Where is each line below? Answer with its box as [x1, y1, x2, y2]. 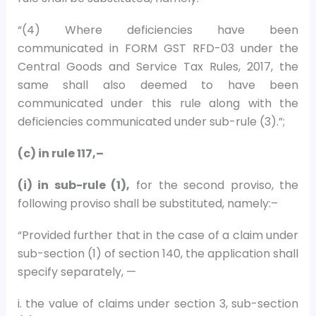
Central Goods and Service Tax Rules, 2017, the [17, 58, 299, 75]
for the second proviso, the [130, 177, 299, 194]
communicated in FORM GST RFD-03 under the [17, 39, 299, 56]
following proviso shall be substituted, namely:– [17, 195, 278, 212]
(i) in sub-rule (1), [17, 177, 130, 194]
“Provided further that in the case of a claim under [17, 227, 299, 244]
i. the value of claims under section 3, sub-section [17, 296, 299, 312]
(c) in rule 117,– [17, 145, 104, 162]
